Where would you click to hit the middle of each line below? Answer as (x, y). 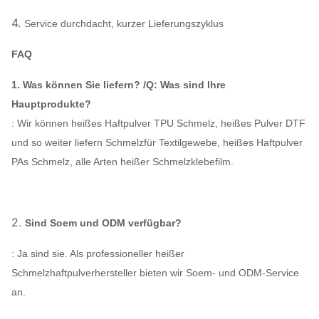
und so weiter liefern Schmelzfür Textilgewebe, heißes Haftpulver (157, 142)
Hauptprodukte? (51, 104)
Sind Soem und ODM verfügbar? (103, 223)
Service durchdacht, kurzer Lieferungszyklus (124, 23)
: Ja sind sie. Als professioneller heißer (98, 253)
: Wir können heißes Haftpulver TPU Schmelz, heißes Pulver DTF (158, 123)
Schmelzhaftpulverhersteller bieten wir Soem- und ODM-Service (155, 273)
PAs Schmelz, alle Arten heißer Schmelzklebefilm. (122, 162)
